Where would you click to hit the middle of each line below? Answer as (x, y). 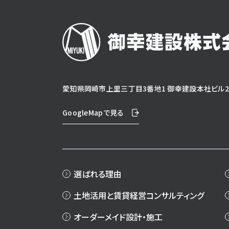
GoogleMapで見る (93, 112)
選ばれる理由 (98, 174)
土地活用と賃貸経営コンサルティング (139, 195)
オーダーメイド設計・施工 (118, 216)
